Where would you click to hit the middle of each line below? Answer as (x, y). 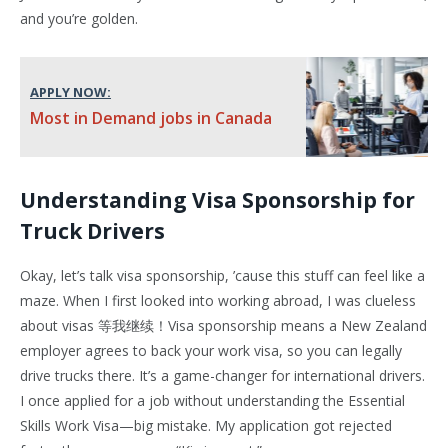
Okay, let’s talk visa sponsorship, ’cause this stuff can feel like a (222, 276)
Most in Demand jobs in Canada (151, 118)
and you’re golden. (79, 19)
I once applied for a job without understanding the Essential (212, 401)
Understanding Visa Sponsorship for (217, 200)
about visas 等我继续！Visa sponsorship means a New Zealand (223, 326)
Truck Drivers (92, 231)
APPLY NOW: (71, 92)
